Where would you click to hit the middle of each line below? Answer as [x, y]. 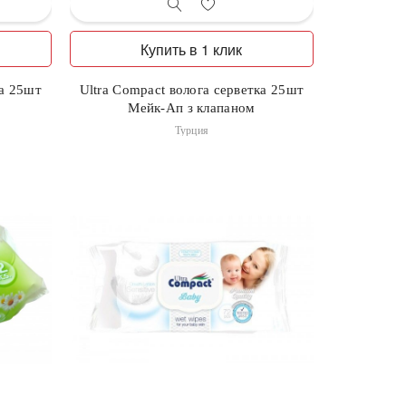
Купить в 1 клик [192, 50]
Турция [192, 131]
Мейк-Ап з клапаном [192, 108]
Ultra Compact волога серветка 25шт [192, 90]
